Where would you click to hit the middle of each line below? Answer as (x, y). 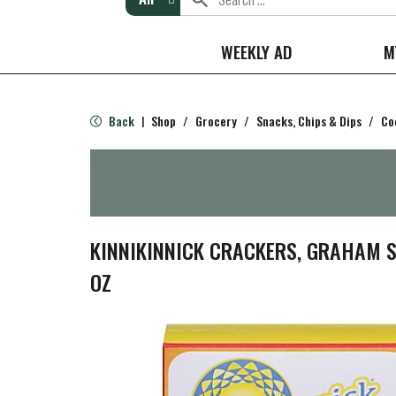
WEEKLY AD (256, 51)
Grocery (216, 121)
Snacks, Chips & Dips (309, 121)
